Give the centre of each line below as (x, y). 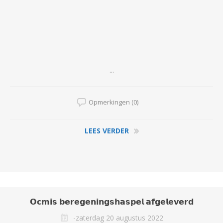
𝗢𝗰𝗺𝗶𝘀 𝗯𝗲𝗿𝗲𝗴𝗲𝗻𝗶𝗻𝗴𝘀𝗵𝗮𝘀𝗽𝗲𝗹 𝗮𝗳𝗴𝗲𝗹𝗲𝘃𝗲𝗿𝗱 (111, 201)
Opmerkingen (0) (113, 102)
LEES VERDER (107, 130)
